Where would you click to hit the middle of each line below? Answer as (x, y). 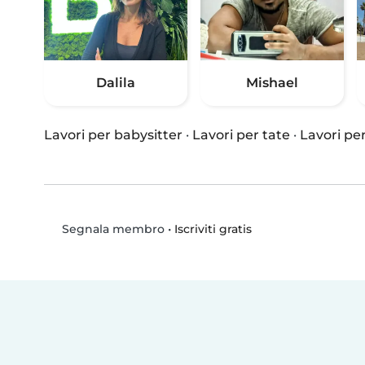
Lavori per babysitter (113, 135)
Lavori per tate (241, 135)
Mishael (272, 83)
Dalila (116, 83)
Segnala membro (111, 229)
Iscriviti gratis (213, 229)
